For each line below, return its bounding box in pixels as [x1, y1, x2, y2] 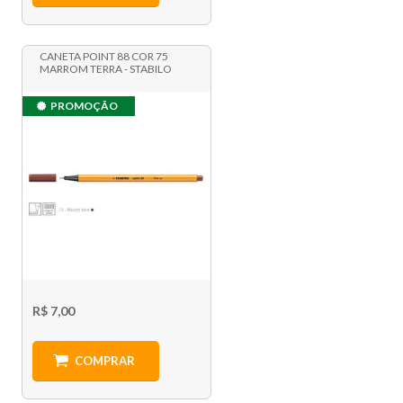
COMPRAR [74, 354, 135, 369]
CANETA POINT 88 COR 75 [40, 49, 169, 64]
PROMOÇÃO [50, 99, 119, 113]
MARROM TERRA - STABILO [40, 62, 173, 76]
